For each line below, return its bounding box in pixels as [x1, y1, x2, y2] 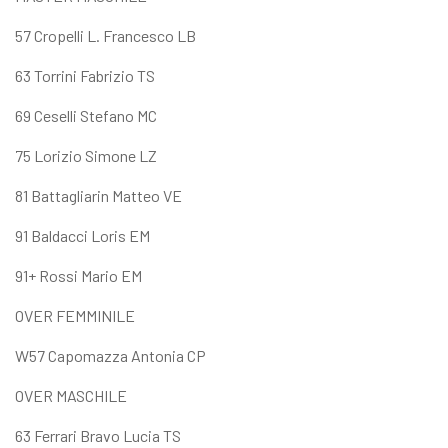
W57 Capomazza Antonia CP [15, 345, 206, 365]
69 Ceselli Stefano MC [15, 105, 157, 125]
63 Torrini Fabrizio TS [15, 65, 155, 85]
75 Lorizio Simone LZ [15, 145, 157, 165]
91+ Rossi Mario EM [15, 265, 142, 285]
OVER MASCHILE [15, 385, 127, 405]
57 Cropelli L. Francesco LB [15, 25, 196, 45]
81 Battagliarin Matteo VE [15, 185, 182, 205]
